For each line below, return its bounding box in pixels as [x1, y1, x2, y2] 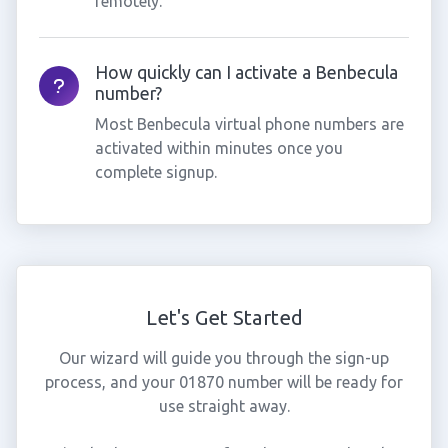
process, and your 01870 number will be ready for [45, 373, 403, 391]
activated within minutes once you [94, 139, 343, 157]
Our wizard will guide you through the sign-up [59, 349, 389, 367]
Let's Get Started [145, 306, 303, 329]
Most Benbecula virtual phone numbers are [94, 115, 404, 133]
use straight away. [158, 397, 290, 415]
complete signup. [94, 163, 217, 181]
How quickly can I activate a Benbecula [94, 63, 398, 82]
